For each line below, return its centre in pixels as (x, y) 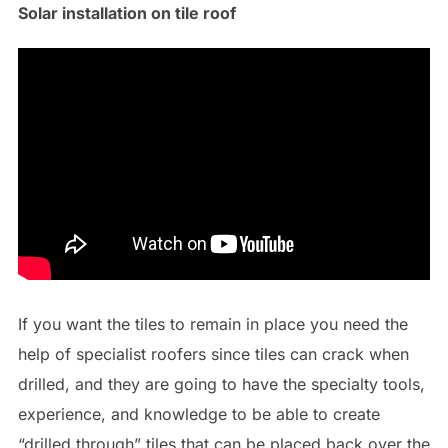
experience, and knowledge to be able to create (198, 414)
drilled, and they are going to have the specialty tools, (221, 384)
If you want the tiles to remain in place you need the (212, 324)
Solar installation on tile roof (126, 13)
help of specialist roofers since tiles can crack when (213, 354)
